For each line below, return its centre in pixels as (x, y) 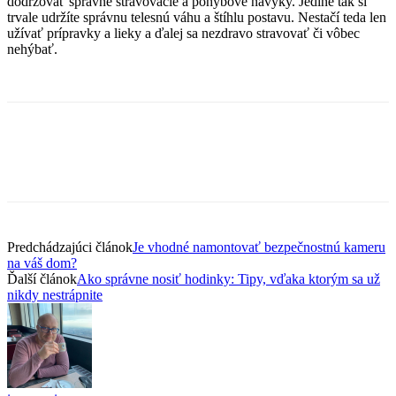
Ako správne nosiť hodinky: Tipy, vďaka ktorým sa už (228, 279)
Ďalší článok (42, 279)
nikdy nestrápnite (55, 295)
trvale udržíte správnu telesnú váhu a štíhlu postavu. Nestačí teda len (197, 18)
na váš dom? (42, 263)
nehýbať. (32, 49)
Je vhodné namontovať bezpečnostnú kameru (259, 247)
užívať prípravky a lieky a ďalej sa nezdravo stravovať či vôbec (183, 34)
